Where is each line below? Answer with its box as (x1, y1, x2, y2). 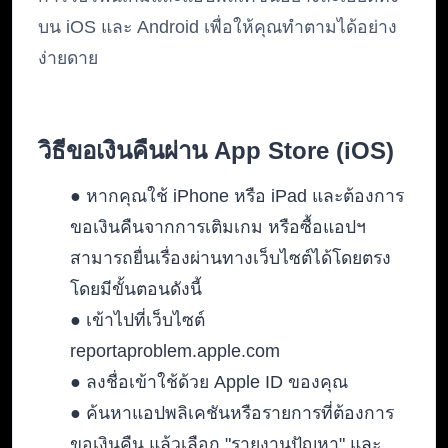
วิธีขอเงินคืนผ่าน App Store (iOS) (38, 137, 394, 165)
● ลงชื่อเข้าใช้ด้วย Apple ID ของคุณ (70, 372, 348, 393)
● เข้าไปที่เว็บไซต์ (70, 310, 205, 331)
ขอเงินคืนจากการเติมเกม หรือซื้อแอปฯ (70, 217, 366, 238)
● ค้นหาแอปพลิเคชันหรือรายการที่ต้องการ (70, 403, 394, 424)
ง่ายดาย (38, 48, 98, 69)
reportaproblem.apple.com (70, 341, 280, 362)
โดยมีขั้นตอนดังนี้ (70, 279, 202, 300)
